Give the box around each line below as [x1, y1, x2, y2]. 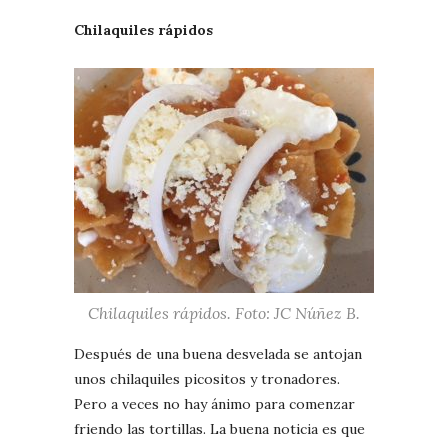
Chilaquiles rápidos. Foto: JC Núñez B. [88, 302, 360, 323]
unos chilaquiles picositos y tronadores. [74, 369, 340, 388]
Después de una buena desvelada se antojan [74, 344, 362, 363]
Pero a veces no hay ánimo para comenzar [74, 394, 355, 413]
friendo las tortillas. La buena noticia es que [74, 419, 365, 438]
